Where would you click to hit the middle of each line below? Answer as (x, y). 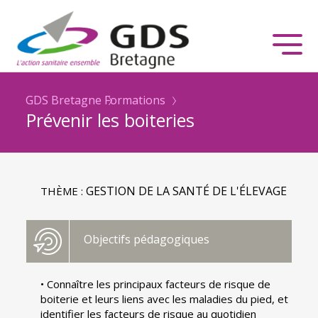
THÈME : (64, 191)
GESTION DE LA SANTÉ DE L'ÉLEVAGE (187, 191)
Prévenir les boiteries (111, 120)
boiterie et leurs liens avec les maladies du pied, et (165, 298)
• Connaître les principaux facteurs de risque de (156, 284)
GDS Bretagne (64, 100)
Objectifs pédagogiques (147, 239)
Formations (135, 100)
